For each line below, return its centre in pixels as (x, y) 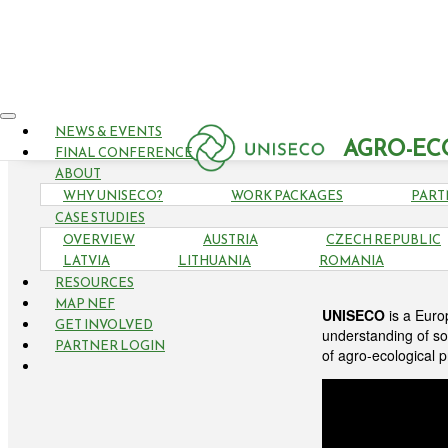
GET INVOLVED (104, 324)
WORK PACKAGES (287, 195)
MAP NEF (85, 303)
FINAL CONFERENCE (124, 152)
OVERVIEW (99, 239)
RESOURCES (94, 282)
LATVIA (86, 260)
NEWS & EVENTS (108, 131)
